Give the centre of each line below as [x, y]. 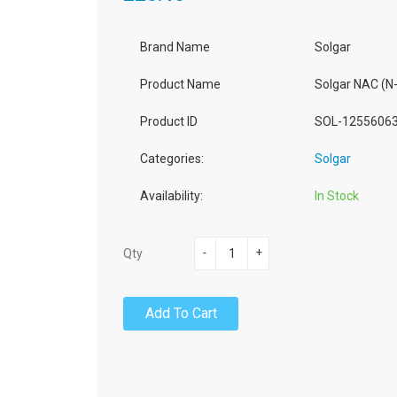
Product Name [180, 84]
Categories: [172, 159]
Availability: [171, 196]
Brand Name [175, 47]
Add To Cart [181, 313]
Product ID [169, 121]
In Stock [337, 196]
